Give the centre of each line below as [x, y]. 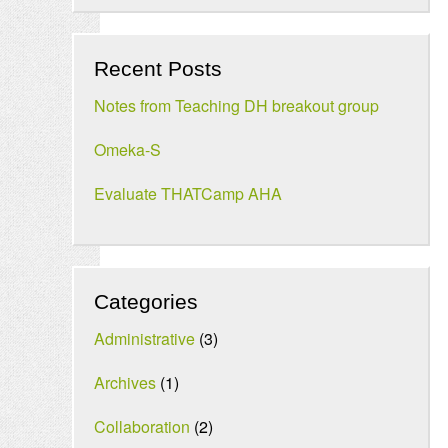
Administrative [144, 338]
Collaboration [142, 426]
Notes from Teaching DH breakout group [236, 105]
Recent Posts [158, 68]
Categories [146, 301]
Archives [125, 382]
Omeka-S [127, 149]
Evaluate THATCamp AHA [188, 193]
